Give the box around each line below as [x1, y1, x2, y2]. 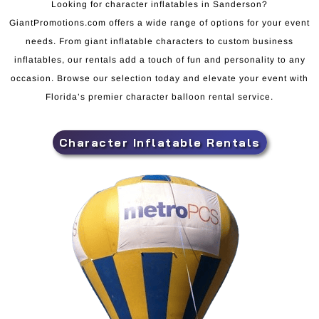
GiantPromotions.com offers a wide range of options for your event [9, 17, 310, 28]
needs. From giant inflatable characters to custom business [26, 36, 293, 46]
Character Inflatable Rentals [58, 135, 261, 150]
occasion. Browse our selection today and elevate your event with [11, 73, 308, 83]
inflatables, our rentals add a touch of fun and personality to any [14, 54, 305, 65]
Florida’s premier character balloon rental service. [46, 91, 273, 102]
